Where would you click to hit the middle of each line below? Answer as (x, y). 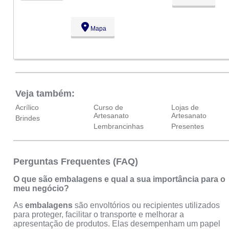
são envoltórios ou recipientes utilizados (146, 205)
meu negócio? (41, 189)
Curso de (108, 107)
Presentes (188, 126)
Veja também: (45, 93)
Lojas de (185, 107)
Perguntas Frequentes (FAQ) (76, 162)
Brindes (28, 118)
